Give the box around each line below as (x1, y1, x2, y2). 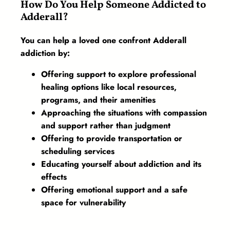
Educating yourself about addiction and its (41, 158, 201, 170)
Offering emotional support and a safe (41, 184, 187, 196)
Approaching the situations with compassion (41, 107, 207, 119)
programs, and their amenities (41, 94, 156, 106)
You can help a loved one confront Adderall (21, 34, 186, 47)
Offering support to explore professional (41, 68, 196, 81)
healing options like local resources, (41, 81, 177, 93)
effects (41, 171, 67, 183)
